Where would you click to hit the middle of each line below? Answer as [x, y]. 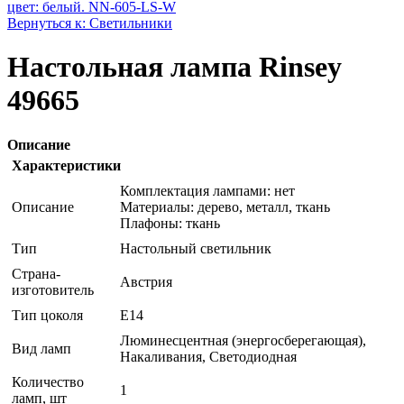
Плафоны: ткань [170, 223]
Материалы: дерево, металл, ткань [225, 207]
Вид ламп [41, 348]
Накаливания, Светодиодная [208, 356]
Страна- [36, 273]
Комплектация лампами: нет [207, 190]
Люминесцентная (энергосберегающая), [243, 340]
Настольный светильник [196, 248]
